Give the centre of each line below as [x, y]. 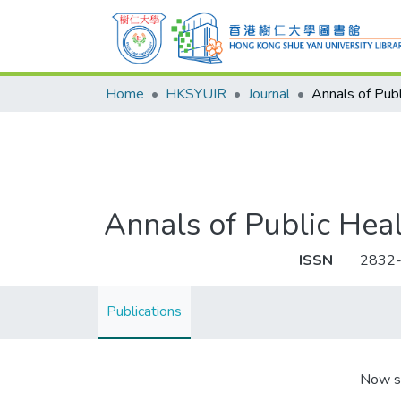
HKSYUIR [196, 94]
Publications [144, 311]
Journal [269, 94]
